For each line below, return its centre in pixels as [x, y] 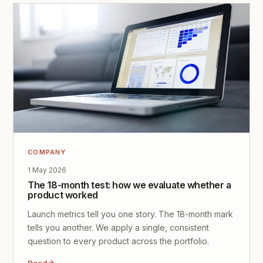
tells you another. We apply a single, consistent [119, 227]
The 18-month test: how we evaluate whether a [129, 185]
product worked [63, 195]
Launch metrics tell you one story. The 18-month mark [131, 214]
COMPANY [47, 152]
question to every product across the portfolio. [119, 241]
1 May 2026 [47, 170]
